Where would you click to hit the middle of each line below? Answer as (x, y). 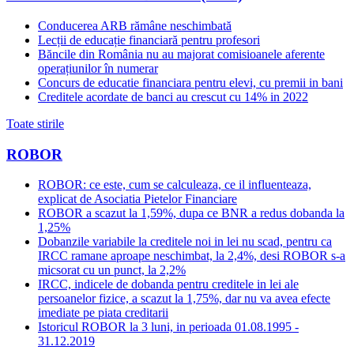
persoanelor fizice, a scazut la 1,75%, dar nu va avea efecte (184, 299)
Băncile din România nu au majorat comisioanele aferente (181, 54)
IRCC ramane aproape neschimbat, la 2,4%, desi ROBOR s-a (192, 256)
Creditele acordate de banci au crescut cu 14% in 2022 (173, 96)
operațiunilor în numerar (98, 68)
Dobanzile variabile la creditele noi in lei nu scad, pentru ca (185, 242)
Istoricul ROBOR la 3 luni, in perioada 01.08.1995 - (168, 327)
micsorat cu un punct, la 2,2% (112, 270)
